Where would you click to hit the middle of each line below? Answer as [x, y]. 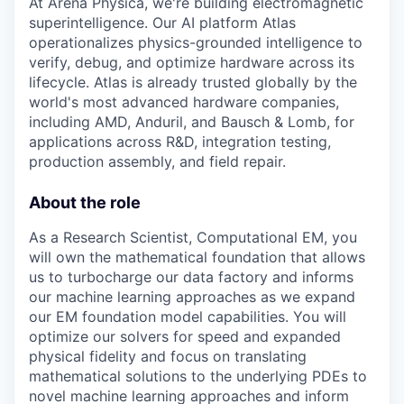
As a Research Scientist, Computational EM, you [193, 237]
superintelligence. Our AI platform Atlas [162, 22]
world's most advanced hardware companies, [184, 101]
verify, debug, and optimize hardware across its [192, 62]
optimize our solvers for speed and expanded [185, 336]
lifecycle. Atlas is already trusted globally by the [193, 82]
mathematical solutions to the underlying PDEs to [198, 376]
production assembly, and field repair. [157, 161]
